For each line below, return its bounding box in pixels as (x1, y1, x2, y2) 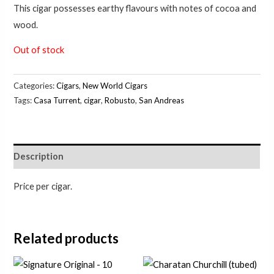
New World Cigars (83, 81, 148, 91)
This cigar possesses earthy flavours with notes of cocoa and (13, 2, 257, 13)
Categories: (13, 81, 57, 91)
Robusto (105, 95, 136, 106)
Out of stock (13, 45, 65, 56)
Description (13, 150, 64, 161)
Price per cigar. (13, 180, 73, 191)
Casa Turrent (34, 95, 81, 106)
